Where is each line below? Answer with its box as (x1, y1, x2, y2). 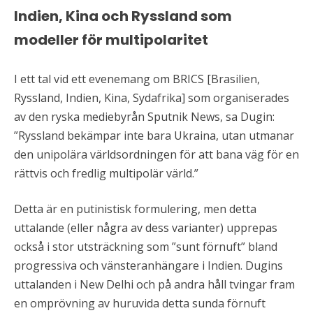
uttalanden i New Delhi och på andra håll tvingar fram (14, 277, 295, 293)
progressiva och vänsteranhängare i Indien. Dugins (14, 258, 283, 274)
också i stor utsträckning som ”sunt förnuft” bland (14, 239, 277, 255)
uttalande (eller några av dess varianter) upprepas (14, 220, 277, 236)
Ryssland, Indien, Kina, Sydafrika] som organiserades (14, 90, 289, 106)
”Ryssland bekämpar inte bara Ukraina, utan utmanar (14, 128, 294, 144)
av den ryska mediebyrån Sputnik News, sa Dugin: (14, 109, 275, 125)
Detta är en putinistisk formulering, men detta (14, 201, 256, 217)
